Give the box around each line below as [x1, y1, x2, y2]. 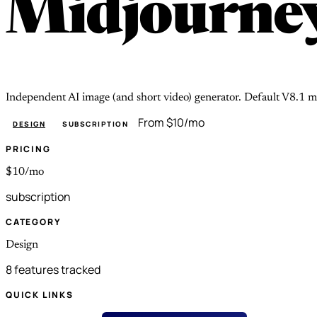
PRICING [6, 142, 51, 155]
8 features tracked [6, 261, 100, 277]
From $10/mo [138, 114, 204, 130]
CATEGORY [6, 215, 62, 228]
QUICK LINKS [6, 288, 74, 301]
